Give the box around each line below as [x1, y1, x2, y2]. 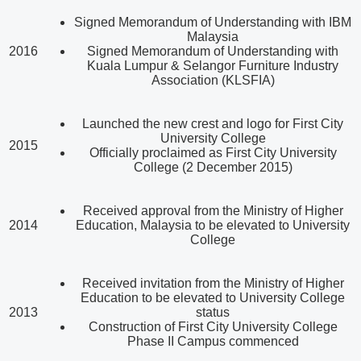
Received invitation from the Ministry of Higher [81, 276, 344, 291]
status [196, 305, 230, 320]
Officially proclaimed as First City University [89, 146, 337, 160]
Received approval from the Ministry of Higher [82, 204, 343, 218]
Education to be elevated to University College [81, 291, 345, 305]
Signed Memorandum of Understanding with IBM [74, 15, 351, 30]
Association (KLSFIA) [151, 73, 275, 88]
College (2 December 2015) [133, 160, 293, 175]
